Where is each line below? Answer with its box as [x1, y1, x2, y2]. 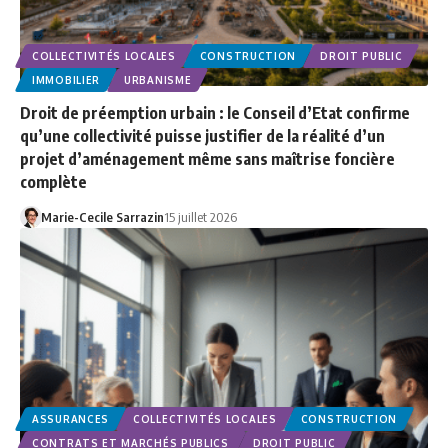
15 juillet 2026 [163, 208, 237, 225]
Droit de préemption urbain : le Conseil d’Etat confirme [20, 102, 410, 123]
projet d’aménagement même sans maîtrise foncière [20, 148, 395, 169]
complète [20, 171, 87, 192]
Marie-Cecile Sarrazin [40, 208, 164, 225]
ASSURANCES [32, 412, 109, 425]
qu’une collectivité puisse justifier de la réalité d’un [20, 125, 385, 146]
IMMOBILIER [32, 73, 100, 86]
